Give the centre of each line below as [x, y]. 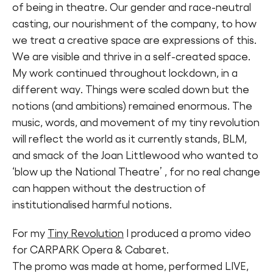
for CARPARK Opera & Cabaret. [90, 250]
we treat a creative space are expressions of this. [134, 40]
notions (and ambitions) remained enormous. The [132, 106]
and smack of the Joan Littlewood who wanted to [135, 155]
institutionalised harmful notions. [92, 204]
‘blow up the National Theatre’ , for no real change [136, 172]
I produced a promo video [187, 233]
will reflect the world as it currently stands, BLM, [129, 139]
